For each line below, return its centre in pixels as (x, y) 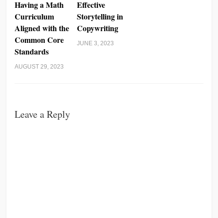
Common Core (39, 40)
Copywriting (98, 28)
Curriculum (35, 17)
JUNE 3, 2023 (96, 44)
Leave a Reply (43, 114)
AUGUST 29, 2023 (39, 67)
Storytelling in (100, 17)
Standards (32, 52)
